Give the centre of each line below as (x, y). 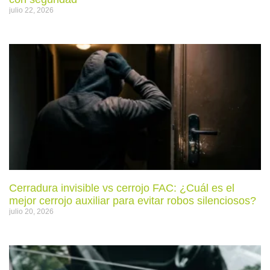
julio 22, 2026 (31, 10)
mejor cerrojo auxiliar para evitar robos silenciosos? (133, 200)
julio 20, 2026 (31, 211)
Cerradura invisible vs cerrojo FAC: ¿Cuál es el (122, 188)
